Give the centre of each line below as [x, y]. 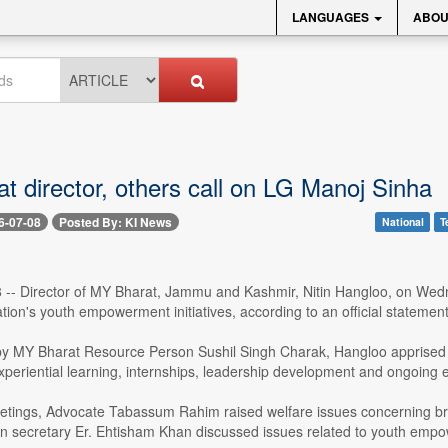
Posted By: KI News [115, 222]
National [402, 221]
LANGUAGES [332, 17]
